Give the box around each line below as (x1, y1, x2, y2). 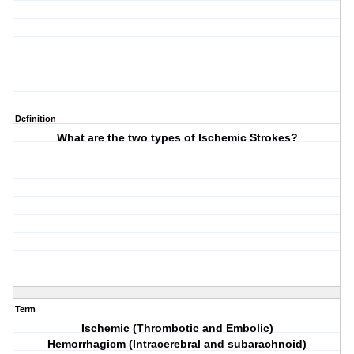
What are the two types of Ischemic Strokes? (56, 131, 298, 145)
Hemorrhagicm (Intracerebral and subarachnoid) (47, 337, 307, 351)
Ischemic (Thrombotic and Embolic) (81, 322, 273, 335)
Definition (15, 114, 56, 124)
